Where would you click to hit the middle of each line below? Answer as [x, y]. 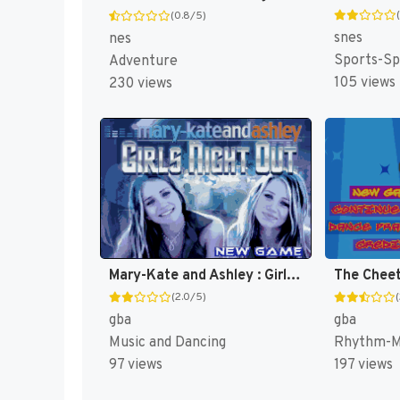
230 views [141, 84]
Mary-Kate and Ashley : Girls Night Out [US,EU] [294, 276]
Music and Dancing [167, 343]
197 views [363, 366]
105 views [364, 83]
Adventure [143, 62]
